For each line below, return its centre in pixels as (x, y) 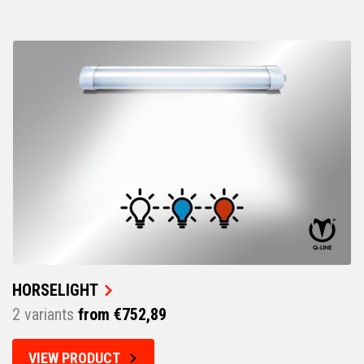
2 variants (43, 315)
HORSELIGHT (55, 290)
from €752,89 (120, 315)
